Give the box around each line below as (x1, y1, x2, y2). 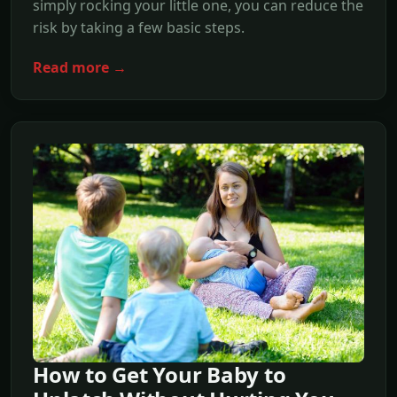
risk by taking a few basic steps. (33, 18, 245, 38)
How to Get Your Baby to (33, 360, 286, 390)
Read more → (33, 57, 127, 77)
